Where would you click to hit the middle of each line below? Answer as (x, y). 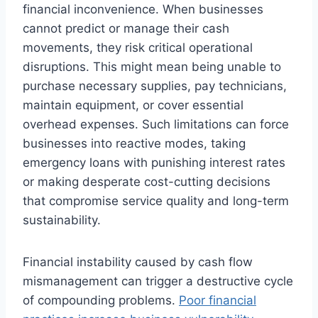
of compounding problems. (101, 300)
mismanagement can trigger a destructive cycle (158, 281)
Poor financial (218, 300)
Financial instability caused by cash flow (138, 262)
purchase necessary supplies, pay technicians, (155, 86)
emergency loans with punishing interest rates (154, 163)
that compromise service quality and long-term (156, 201)
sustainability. (62, 220)
